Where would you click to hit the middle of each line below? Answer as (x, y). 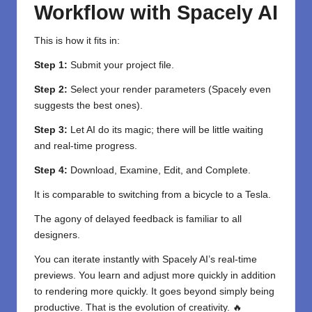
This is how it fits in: (77, 40)
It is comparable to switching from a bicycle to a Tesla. (153, 194)
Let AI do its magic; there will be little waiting (165, 130)
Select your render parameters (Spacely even (169, 89)
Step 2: (51, 89)
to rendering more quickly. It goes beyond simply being (154, 291)
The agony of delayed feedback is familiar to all (138, 219)
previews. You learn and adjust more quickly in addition (155, 275)
